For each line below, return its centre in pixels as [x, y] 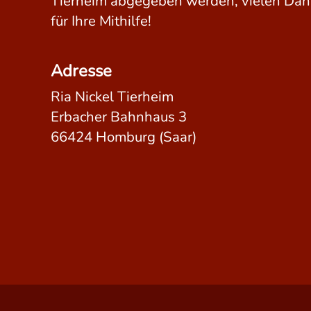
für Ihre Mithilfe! [101, 20]
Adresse [82, 70]
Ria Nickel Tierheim [112, 96]
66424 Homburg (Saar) [124, 136]
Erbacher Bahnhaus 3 [119, 116]
